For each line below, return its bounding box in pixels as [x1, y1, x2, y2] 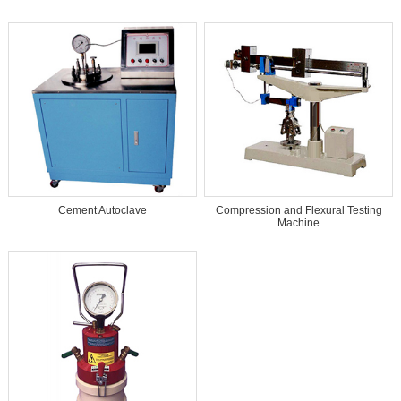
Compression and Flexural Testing [215, 204, 382, 218]
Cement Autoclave [57, 204, 147, 218]
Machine [277, 217, 320, 230]
